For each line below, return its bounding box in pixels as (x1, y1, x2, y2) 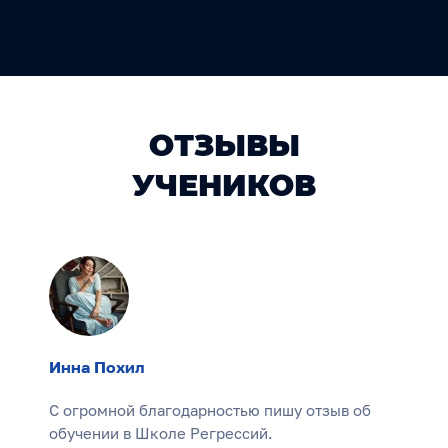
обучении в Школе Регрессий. (49, 424, 273, 443)
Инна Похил (49, 357, 145, 378)
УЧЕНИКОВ (132, 167, 316, 205)
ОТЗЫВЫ (148, 127, 300, 165)
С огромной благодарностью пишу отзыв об (49, 401, 371, 420)
